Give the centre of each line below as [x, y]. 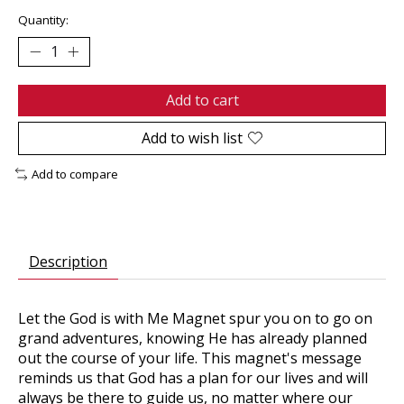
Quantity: [43, 19]
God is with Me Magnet [147, 318]
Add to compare [74, 174]
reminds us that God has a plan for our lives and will [193, 377]
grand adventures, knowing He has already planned [193, 338]
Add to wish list [192, 138]
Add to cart [202, 100]
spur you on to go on [299, 318]
